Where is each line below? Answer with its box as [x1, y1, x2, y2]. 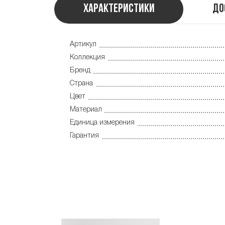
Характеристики [83, 3, 155, 16]
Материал [70, 106, 102, 114]
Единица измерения [70, 120, 135, 127]
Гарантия [70, 133, 99, 140]
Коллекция [70, 54, 105, 61]
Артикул [70, 41, 96, 48]
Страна [70, 80, 93, 87]
